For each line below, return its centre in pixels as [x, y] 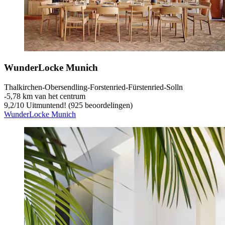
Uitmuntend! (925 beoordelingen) [78, 105]
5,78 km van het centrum [46, 96]
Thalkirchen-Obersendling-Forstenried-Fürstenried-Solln [93, 87]
